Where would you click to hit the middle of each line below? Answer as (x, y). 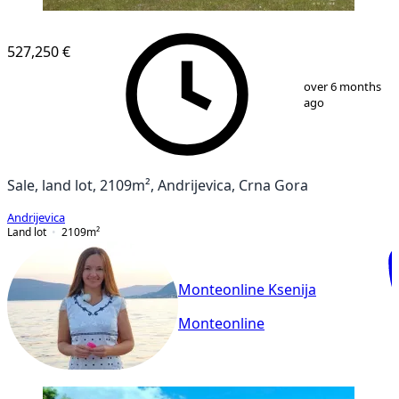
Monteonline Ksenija (247, 290)
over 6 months (343, 86)
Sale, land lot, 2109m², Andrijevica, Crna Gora (158, 185)
